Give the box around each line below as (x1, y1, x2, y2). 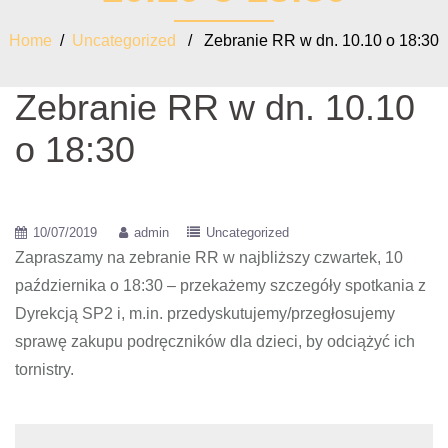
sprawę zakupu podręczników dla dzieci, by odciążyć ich (15, 333, 415, 350)
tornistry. (15, 361, 74, 378)
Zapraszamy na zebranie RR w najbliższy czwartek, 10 (15, 249, 403, 266)
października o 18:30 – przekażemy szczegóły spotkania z (15, 277, 426, 294)
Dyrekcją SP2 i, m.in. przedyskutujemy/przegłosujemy (15, 305, 395, 322)
